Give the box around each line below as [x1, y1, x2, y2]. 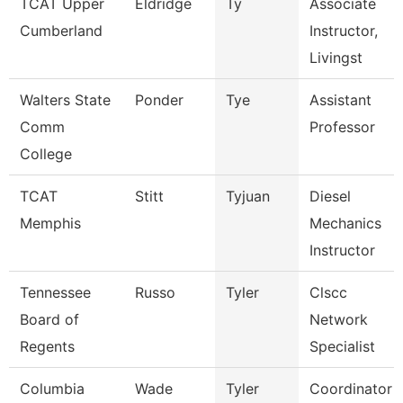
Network [309, 310, 368, 328]
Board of [20, 310, 79, 328]
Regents [20, 337, 75, 355]
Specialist [309, 337, 375, 355]
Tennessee [20, 283, 91, 301]
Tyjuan [226, 187, 270, 205]
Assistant [309, 91, 372, 109]
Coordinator [309, 380, 392, 398]
